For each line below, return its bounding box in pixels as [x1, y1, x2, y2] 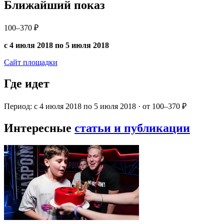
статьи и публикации [74, 121, 190, 134]
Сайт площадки [4, 58, 57, 67]
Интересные [4, 121, 74, 134]
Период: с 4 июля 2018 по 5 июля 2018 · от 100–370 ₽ [4, 102, 186, 111]
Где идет [4, 77, 49, 90]
